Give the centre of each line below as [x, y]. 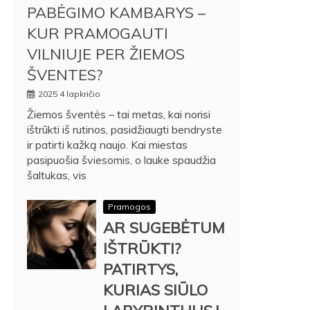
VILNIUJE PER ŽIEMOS [106, 54]
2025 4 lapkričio [69, 93]
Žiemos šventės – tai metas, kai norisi [119, 114]
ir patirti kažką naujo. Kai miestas [107, 144]
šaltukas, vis [57, 175]
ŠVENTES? [65, 74]
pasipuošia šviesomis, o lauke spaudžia [121, 159]
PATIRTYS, [140, 269]
